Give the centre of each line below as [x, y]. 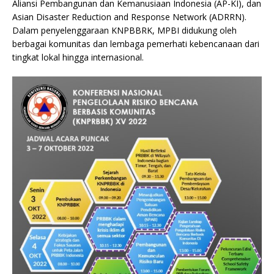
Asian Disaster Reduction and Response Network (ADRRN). [129, 17]
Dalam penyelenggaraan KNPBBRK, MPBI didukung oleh [124, 30]
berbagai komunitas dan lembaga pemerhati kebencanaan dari [136, 43]
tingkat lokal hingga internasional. [78, 57]
